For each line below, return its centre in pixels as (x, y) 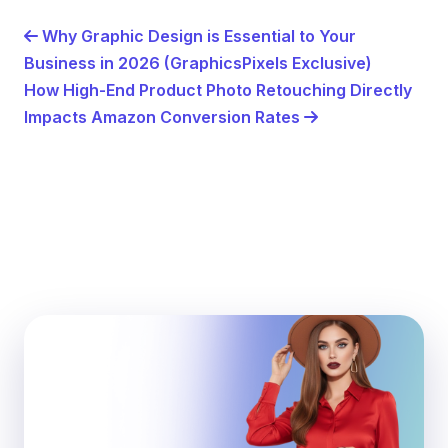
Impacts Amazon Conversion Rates (164, 117)
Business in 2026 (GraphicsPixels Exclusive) (198, 63)
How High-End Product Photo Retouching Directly (218, 90)
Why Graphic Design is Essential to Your (197, 36)
